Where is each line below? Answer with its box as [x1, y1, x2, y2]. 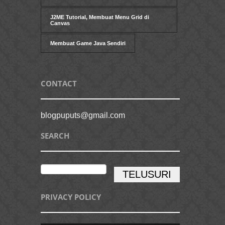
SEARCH [41, 131, 69, 141]
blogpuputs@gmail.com [41, 111, 125, 120]
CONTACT [41, 78, 77, 89]
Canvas [50, 20, 70, 27]
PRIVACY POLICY [41, 192, 101, 202]
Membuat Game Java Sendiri [50, 40, 126, 47]
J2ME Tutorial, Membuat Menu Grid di [50, 14, 149, 21]
